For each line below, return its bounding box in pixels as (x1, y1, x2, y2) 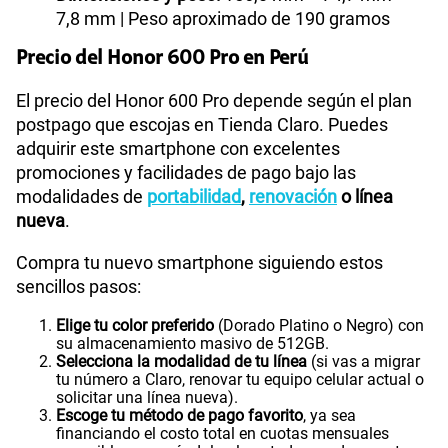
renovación (249, 185, 337, 207)
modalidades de (16, 185, 147, 207)
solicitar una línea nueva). (56, 387, 238, 407)
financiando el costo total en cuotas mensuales (56, 423, 389, 443)
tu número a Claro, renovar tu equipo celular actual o (56, 369, 424, 389)
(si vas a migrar (307, 351, 420, 371)
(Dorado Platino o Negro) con (214, 315, 424, 335)
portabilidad (147, 185, 241, 207)
